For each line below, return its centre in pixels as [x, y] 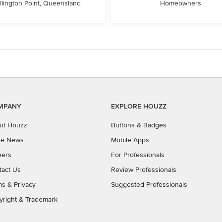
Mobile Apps [130, 140]
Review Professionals [144, 170]
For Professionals [138, 155]
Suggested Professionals [149, 185]
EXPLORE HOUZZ [139, 106]
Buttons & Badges [139, 125]
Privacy [25, 185]
